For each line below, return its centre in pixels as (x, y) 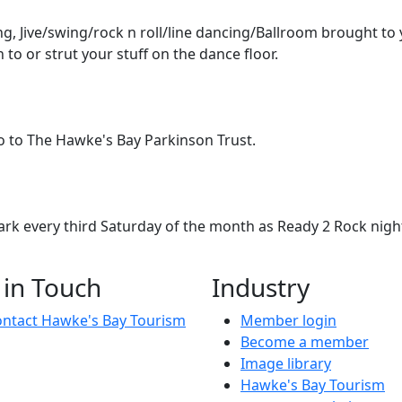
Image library (286, 363)
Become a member (305, 341)
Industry (261, 287)
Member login (288, 320)
